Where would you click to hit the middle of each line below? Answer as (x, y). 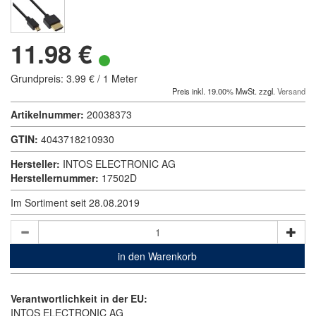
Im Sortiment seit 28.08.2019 (75, 202)
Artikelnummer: (47, 114)
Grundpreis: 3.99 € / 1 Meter (74, 78)
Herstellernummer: (55, 178)
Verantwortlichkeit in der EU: (79, 298)
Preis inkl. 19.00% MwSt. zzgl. (225, 91)
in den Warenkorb (157, 256)
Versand (291, 91)
